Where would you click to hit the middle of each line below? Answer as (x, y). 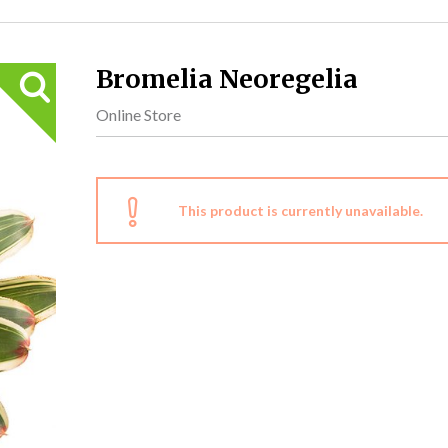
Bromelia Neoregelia (227, 79)
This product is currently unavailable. (300, 210)
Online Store (138, 114)
